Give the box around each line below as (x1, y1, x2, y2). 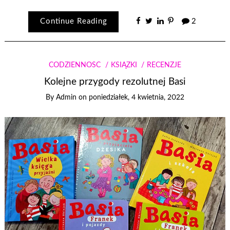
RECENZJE (146, 61, 181, 69)
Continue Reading (40, 17, 107, 26)
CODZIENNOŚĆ (49, 61, 101, 69)
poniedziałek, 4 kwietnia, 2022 (89, 94, 184, 102)
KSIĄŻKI (110, 61, 137, 69)
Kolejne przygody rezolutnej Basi (44, 77, 186, 87)
